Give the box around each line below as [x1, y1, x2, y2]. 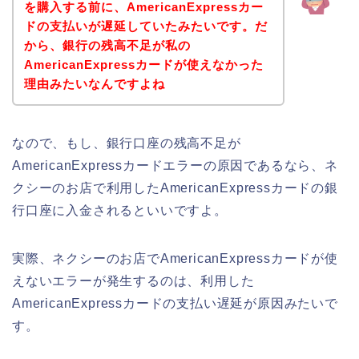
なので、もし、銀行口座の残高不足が [12, 135, 241, 150]
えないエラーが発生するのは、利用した [12, 273, 255, 288]
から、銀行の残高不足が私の [23, 38, 191, 52]
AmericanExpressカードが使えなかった [23, 57, 264, 71]
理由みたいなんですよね [23, 76, 165, 91]
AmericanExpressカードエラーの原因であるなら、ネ [12, 158, 338, 172]
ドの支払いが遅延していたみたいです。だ [23, 18, 268, 33]
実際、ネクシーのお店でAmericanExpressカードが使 [12, 251, 338, 265]
